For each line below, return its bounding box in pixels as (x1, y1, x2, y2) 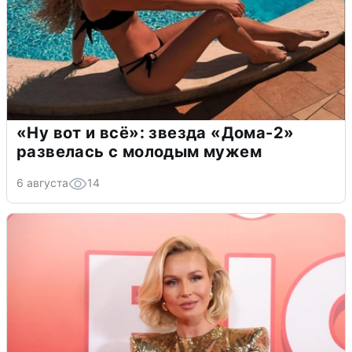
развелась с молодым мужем (16, 141, 262, 161)
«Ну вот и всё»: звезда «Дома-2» (16, 123, 295, 142)
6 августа (16, 175, 68, 189)
